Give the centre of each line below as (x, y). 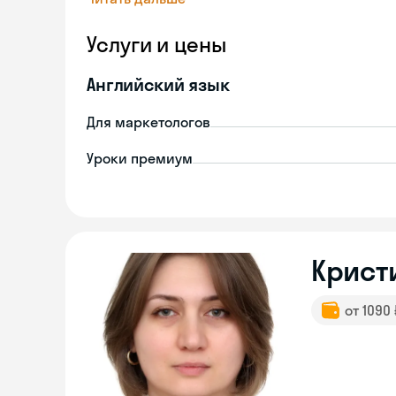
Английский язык (158, 84)
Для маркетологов (148, 122)
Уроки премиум (140, 158)
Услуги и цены (156, 44)
